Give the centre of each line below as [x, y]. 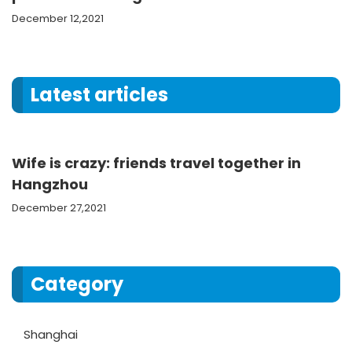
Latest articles [99, 95]
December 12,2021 [58, 18]
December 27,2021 [59, 208]
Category [77, 284]
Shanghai [51, 334]
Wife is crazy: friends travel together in [156, 163]
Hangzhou [50, 184]
